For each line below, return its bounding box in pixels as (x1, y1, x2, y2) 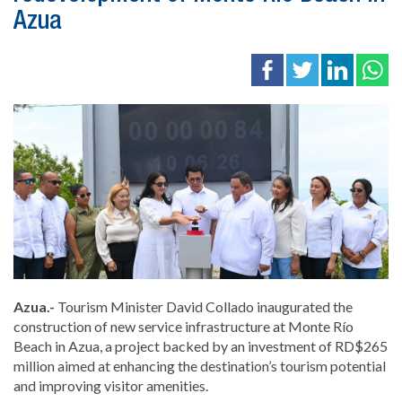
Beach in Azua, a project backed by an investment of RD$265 (13, 336, 388, 354)
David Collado (166, 297, 254, 315)
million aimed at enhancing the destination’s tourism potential (13, 356, 386, 374)
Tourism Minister (57, 297, 166, 315)
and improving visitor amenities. (13, 376, 208, 394)
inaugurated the (254, 297, 353, 315)
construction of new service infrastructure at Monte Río (13, 317, 354, 335)
